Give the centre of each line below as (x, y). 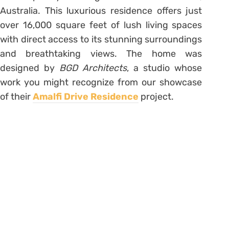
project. (156, 97)
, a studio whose (165, 68)
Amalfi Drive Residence (86, 97)
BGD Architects (93, 68)
